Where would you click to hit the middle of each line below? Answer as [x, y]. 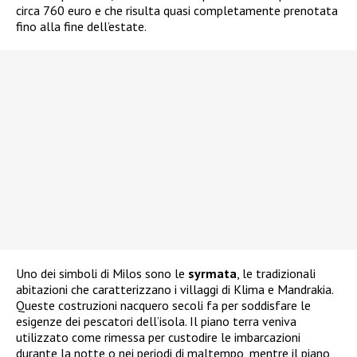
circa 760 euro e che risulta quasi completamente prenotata [177, 11]
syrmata [212, 274]
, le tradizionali [276, 274]
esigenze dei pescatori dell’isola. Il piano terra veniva [156, 322]
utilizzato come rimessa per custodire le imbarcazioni [158, 337]
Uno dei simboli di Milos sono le [102, 274]
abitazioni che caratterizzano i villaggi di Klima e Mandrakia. [175, 290]
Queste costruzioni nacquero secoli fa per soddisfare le [163, 306]
